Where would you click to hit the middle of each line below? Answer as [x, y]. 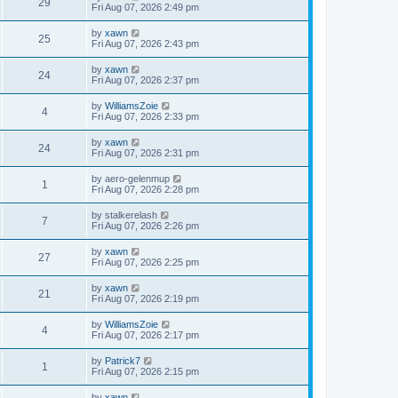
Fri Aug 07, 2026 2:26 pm [145, 226]
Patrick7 [123, 361]
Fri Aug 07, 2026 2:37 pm [145, 80]
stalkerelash [131, 215]
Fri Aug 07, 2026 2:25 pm [145, 262]
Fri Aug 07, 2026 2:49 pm [145, 7]
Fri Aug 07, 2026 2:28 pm [145, 189]
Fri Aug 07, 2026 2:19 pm [145, 298]
